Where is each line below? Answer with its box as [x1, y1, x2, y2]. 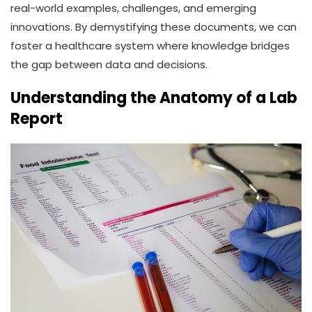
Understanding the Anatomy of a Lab [10, 87, 297, 109]
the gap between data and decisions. [10, 57, 208, 72]
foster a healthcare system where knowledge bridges [10, 38, 290, 54]
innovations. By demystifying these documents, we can [10, 19, 297, 35]
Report [10, 108, 63, 130]
